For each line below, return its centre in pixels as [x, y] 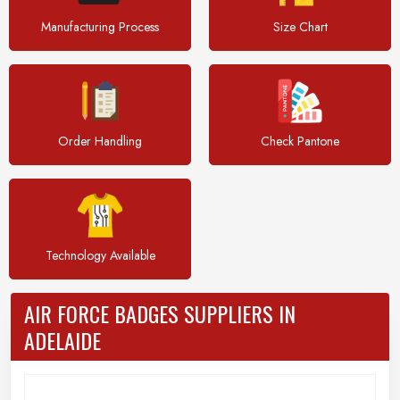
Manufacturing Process [100, 27]
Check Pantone [300, 141]
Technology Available [100, 255]
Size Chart [300, 27]
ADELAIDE [62, 340]
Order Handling [100, 141]
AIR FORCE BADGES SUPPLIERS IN [160, 313]
